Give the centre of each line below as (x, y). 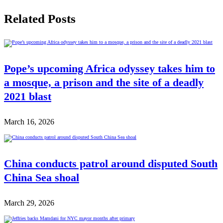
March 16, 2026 (29, 122)
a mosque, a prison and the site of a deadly (104, 83)
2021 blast (28, 97)
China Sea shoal (42, 178)
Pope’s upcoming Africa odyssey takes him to (110, 69)
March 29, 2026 (29, 203)
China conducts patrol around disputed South (111, 164)
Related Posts (40, 19)
